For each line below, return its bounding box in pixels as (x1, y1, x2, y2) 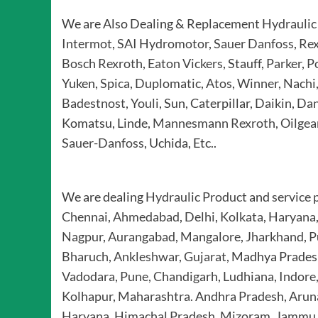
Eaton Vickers (148, 55, 223, 72)
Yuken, (62, 75, 100, 92)
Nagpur (62, 229, 103, 245)
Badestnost (62, 95, 126, 111)
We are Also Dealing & (62, 16, 187, 32)
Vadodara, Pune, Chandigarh (62, 268, 218, 285)
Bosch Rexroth (62, 55, 143, 72)
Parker (266, 55, 302, 72)
